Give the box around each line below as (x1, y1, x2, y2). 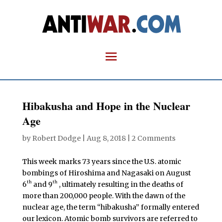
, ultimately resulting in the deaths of (57, 180, 183, 189)
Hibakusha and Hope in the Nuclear (22, 98, 190, 114)
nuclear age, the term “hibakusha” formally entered (22, 203, 199, 212)
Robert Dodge (32, 134, 81, 143)
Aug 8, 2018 (86, 134, 126, 143)
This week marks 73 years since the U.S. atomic (22, 157, 181, 166)
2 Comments (131, 134, 175, 143)
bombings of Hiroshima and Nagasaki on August (22, 168, 191, 177)
